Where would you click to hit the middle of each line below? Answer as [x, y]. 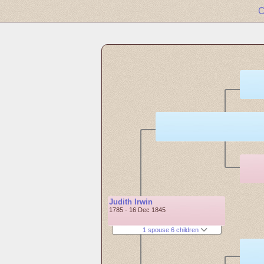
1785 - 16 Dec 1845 [138, 210]
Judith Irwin [131, 202]
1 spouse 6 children [172, 230]
